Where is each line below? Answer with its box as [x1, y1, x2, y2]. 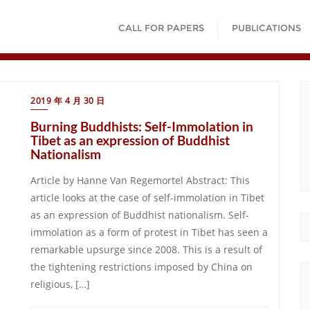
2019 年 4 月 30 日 [30, 95, 105, 107]
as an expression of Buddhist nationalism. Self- [30, 208, 249, 221]
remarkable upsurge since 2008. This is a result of [30, 243, 262, 256]
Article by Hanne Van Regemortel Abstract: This [30, 174, 250, 187]
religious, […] [30, 277, 90, 291]
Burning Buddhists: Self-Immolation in [30, 118, 253, 134]
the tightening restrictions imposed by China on [30, 260, 253, 273]
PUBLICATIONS [232, 22, 301, 33]
